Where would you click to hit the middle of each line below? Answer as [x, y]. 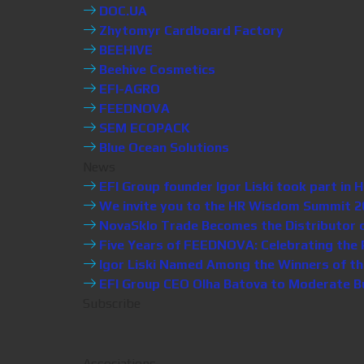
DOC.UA [121, 11]
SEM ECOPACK [143, 128]
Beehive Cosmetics [156, 69]
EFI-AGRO [128, 89]
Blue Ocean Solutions [162, 147]
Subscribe [112, 303]
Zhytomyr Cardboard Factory [190, 30]
